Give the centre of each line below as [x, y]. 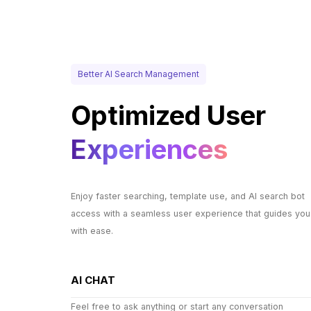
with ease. [92, 231]
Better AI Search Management [138, 74]
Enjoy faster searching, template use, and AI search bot [188, 196]
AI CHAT [93, 280]
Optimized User [168, 116]
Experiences [149, 150]
